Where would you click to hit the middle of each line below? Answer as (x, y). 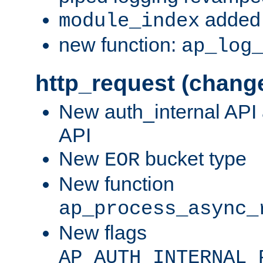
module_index (129, 21)
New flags (103, 233)
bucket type (193, 159)
